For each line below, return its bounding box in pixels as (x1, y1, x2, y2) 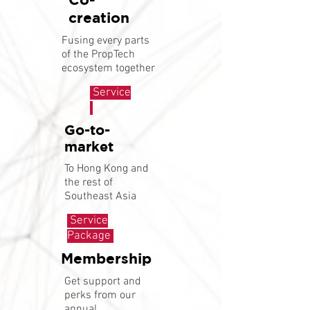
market (64, 138, 113, 154)
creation (69, 9, 129, 26)
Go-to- (64, 122, 110, 138)
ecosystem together (62, 62, 155, 75)
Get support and (64, 275, 141, 289)
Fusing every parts (62, 34, 149, 48)
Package (67, 229, 113, 243)
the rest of (64, 176, 113, 190)
